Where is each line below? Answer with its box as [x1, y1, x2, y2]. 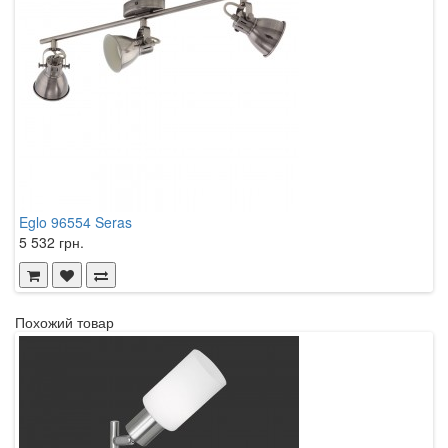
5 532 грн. [19, 231, 84, 252]
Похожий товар [15, 311, 114, 332]
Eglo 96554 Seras [19, 211, 132, 232]
